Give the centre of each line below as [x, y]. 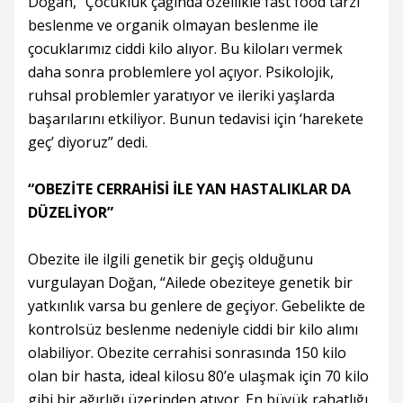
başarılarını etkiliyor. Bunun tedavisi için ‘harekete [196, 119]
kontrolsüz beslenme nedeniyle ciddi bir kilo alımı [193, 329]
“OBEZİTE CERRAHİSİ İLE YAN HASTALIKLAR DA [189, 189]
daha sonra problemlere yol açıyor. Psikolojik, [181, 72]
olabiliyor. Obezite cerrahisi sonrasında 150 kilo [187, 353]
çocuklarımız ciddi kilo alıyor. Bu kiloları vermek [185, 49]
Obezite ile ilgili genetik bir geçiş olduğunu [170, 259]
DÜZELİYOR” [71, 212]
